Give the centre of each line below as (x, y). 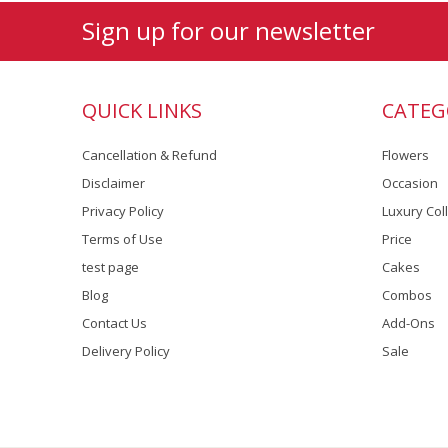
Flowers (405, 155)
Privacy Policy (123, 211)
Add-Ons (408, 323)
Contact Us (114, 323)
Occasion (410, 183)
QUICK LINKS (142, 110)
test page (110, 267)
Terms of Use (122, 239)
